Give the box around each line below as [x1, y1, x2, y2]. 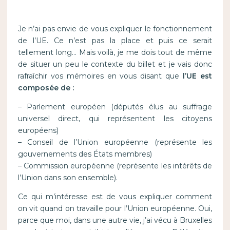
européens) [17, 126, 59, 136]
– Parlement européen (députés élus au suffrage [17, 102, 213, 112]
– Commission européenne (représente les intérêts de [17, 161, 213, 171]
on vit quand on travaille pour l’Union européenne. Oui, [17, 204, 213, 214]
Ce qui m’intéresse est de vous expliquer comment [17, 192, 213, 202]
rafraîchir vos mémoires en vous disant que [17, 71, 183, 81]
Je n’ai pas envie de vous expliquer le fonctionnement [17, 24, 213, 34]
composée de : [17, 83, 74, 93]
